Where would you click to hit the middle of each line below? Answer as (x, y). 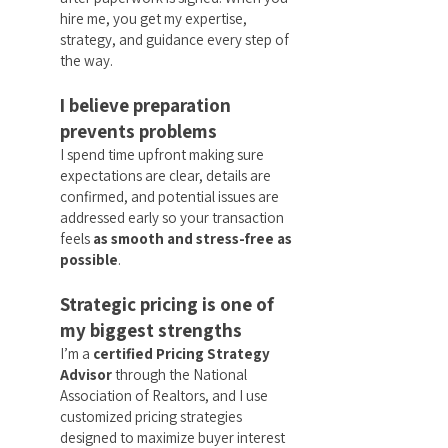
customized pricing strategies (151, 416)
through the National (179, 374)
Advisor (86, 374)
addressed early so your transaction (172, 217)
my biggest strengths (151, 330)
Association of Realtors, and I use (164, 395)
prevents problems (138, 131)
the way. (86, 60)
